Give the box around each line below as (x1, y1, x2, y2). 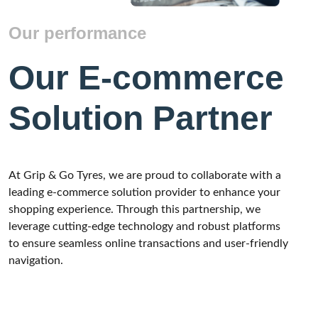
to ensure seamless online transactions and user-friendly (9, 237, 288, 249)
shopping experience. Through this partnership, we (9, 203, 261, 215)
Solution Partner (9, 99, 273, 137)
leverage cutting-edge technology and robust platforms (9, 220, 280, 232)
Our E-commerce (9, 58, 284, 97)
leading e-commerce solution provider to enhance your (9, 186, 280, 198)
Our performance (9, 23, 146, 43)
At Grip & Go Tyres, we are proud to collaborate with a (9, 169, 281, 181)
